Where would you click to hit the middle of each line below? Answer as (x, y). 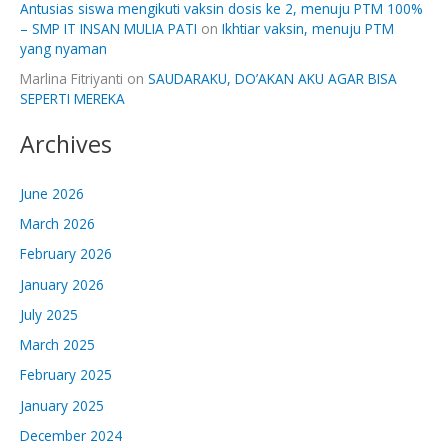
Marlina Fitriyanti (71, 79)
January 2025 (62, 405)
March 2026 (57, 224)
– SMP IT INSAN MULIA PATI (108, 29)
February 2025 (66, 375)
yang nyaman (63, 49)
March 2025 (57, 345)
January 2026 (62, 284)
